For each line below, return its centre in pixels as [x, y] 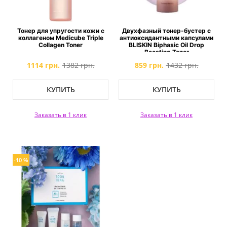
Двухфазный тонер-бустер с [166, 31]
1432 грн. [182, 65]
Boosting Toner [166, 52]
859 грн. [149, 65]
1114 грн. [43, 65]
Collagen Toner [61, 45]
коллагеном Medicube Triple [61, 38]
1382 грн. [78, 65]
